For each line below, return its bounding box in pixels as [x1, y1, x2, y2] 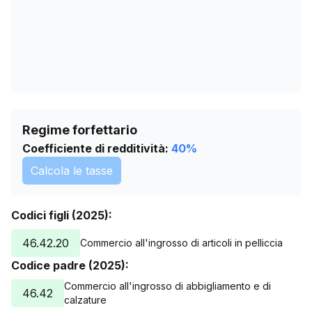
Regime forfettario [22, 123, 137, 137]
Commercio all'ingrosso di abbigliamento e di [64, 280, 271, 292]
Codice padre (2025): [11, 258, 129, 272]
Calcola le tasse [31, 164, 113, 178]
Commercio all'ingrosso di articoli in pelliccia [80, 237, 283, 249]
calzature [64, 294, 107, 306]
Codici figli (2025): [11, 208, 112, 222]
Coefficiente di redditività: [22, 141, 169, 155]
